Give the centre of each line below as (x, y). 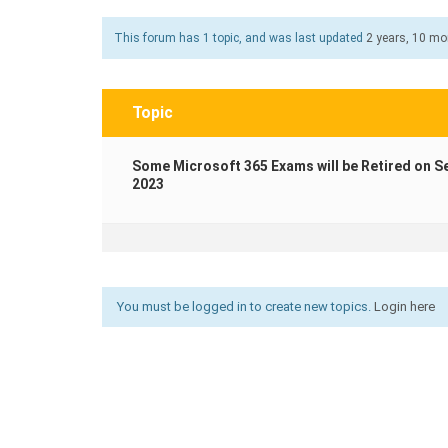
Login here (404, 306)
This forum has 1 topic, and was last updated (240, 38)
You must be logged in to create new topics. (245, 306)
